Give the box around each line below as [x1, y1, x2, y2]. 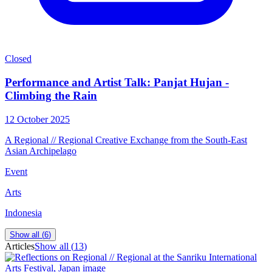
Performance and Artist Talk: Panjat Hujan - [5, 76, 229, 89]
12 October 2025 [5, 114, 70, 124]
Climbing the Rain [5, 89, 97, 103]
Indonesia [5, 207, 42, 218]
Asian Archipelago [5, 145, 76, 156]
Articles [5, 240, 35, 251]
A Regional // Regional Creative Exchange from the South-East [5, 134, 247, 145]
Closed [5, 53, 32, 64]
